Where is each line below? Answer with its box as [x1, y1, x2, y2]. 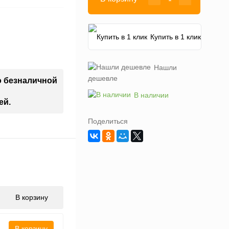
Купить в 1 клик [150, 33, 201, 41]
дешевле [88, 74, 118, 83]
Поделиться [88, 117, 128, 126]
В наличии [134, 91, 169, 100]
